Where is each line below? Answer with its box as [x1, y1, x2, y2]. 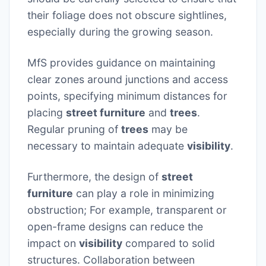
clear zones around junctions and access [27, 72, 228, 85]
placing [27, 106, 66, 119]
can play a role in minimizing [73, 186, 214, 199]
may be [148, 122, 188, 135]
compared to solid [122, 236, 215, 249]
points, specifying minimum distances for [27, 89, 227, 102]
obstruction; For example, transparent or [27, 203, 227, 216]
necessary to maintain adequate [27, 139, 187, 152]
